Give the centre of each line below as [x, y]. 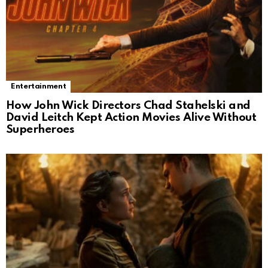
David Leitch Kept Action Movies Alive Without [131, 118]
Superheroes [40, 130]
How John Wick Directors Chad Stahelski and [128, 106]
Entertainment [39, 87]
